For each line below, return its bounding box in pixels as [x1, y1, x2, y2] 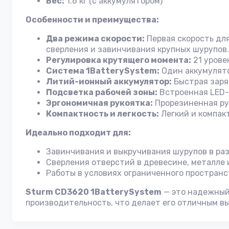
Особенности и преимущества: [26, 15, 159, 25]
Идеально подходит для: [26, 128, 131, 138]
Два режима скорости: [46, 34, 145, 43]
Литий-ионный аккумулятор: [46, 77, 172, 86]
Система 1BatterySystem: [46, 66, 159, 76]
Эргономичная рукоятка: [46, 98, 153, 108]
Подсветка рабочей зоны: [46, 87, 157, 97]
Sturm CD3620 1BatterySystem [26, 187, 162, 197]
